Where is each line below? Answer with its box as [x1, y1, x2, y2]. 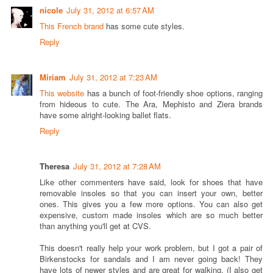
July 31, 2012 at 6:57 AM [66, 4, 154, 16]
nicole [40, 4, 63, 16]
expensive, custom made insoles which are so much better [40, 209, 263, 221]
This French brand [40, 19, 104, 32]
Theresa [40, 160, 69, 172]
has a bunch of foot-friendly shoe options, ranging [84, 87, 263, 99]
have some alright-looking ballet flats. [40, 108, 171, 121]
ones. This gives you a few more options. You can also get [40, 198, 263, 210]
